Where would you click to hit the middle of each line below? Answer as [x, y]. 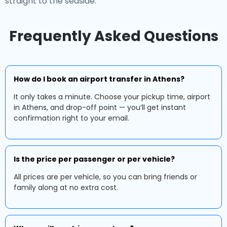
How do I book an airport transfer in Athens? [99, 79]
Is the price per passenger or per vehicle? [94, 159]
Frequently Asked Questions [113, 36]
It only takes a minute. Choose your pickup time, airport [112, 97]
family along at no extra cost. [66, 187]
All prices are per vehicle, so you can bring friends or [105, 177]
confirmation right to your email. [71, 118]
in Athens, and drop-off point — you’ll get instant [100, 107]
